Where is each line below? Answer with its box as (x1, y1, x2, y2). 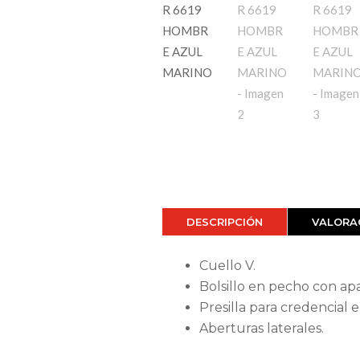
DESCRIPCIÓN (186, 215, 263, 228)
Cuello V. (198, 257, 256, 273)
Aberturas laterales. (198, 320, 324, 336)
